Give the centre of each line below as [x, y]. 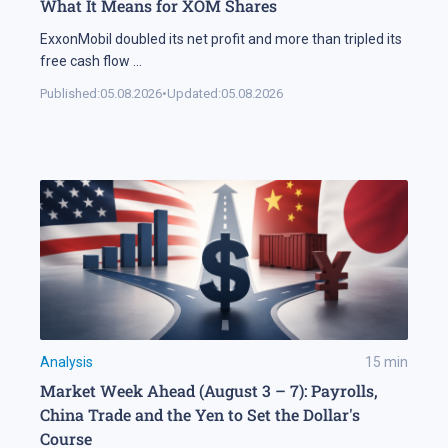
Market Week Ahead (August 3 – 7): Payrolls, [209, 390]
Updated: [194, 93]
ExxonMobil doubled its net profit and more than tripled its [221, 38]
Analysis [66, 361]
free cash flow [86, 60]
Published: [70, 93]
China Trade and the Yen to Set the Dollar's [200, 414]
